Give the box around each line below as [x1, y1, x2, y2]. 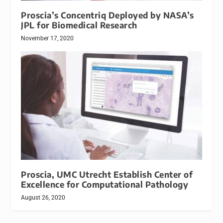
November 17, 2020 [21, 35, 74, 42]
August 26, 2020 [21, 194, 66, 202]
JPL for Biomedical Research [21, 20, 137, 31]
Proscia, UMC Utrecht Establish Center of [21, 169, 193, 180]
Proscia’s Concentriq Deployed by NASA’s [21, 10, 194, 21]
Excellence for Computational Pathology [21, 179, 189, 190]
